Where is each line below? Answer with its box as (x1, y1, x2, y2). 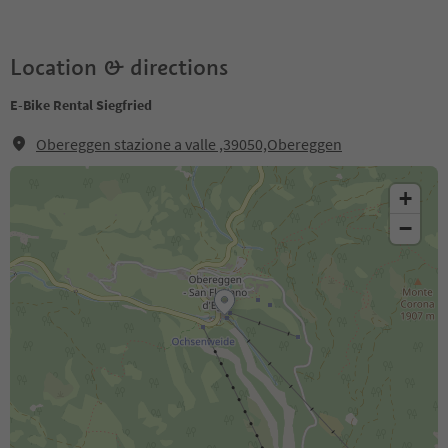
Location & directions (10, 53, 228, 81)
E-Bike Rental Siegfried (10, 96, 152, 114)
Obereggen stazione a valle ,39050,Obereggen (36, 134, 342, 154)
